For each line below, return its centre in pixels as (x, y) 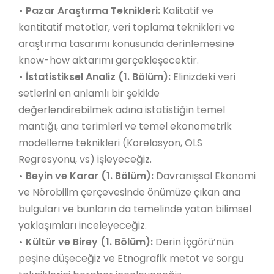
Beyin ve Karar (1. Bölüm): (91, 176)
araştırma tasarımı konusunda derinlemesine (126, 44)
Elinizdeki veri (203, 77)
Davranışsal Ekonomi (206, 176)
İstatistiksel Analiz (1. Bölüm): (98, 77)
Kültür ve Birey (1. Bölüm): (89, 242)
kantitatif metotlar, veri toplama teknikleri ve (127, 27)
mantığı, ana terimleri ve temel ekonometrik (125, 126)
